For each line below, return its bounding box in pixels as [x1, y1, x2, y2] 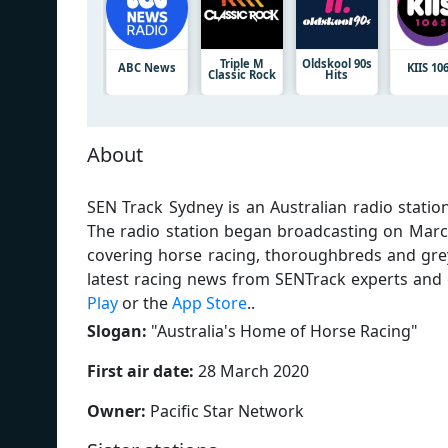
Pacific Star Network [146, 399, 304, 422]
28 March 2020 [194, 359, 309, 382]
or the [118, 291, 172, 314]
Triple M [219, 55, 264, 71]
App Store [172, 291, 247, 314]
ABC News [118, 59, 176, 75]
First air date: [87, 359, 194, 382]
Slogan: [87, 319, 147, 342]
